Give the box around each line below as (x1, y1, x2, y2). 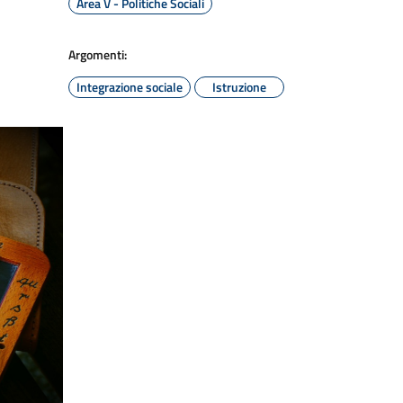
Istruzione (212, 77, 266, 96)
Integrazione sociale (76, 77, 183, 96)
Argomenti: (68, 45, 127, 64)
